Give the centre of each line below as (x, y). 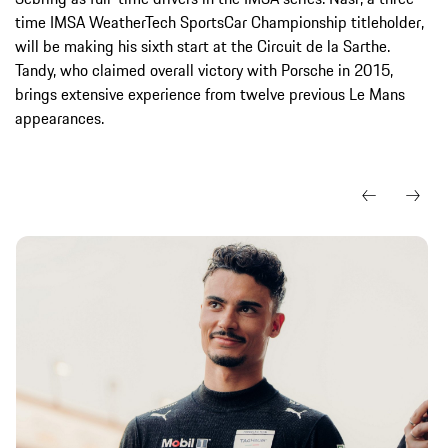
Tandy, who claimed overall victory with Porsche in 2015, (204, 69)
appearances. (59, 117)
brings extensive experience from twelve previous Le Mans (210, 93)
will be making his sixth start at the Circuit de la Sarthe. (202, 45)
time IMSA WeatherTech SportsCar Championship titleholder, (219, 21)
